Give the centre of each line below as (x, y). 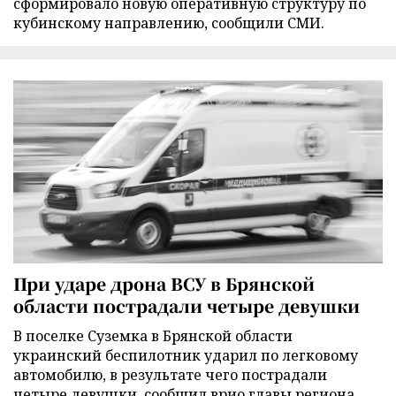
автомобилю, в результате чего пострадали (170, 375)
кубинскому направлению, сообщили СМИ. (169, 23)
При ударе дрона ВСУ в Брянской (164, 284)
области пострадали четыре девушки (187, 306)
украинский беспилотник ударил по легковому (186, 356)
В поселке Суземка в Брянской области (153, 336)
